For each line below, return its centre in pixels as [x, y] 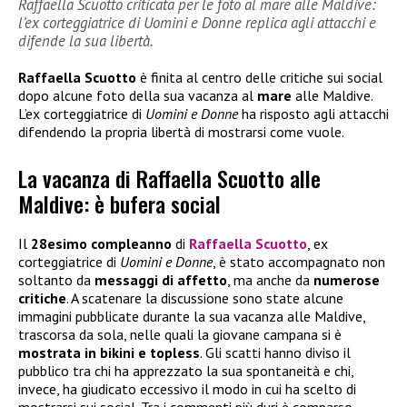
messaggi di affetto [161, 279]
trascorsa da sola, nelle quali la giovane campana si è [180, 334]
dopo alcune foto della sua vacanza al [138, 96]
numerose [347, 279]
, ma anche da [270, 279]
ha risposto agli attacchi [313, 114]
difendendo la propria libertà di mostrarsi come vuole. [181, 132]
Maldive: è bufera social [119, 203]
